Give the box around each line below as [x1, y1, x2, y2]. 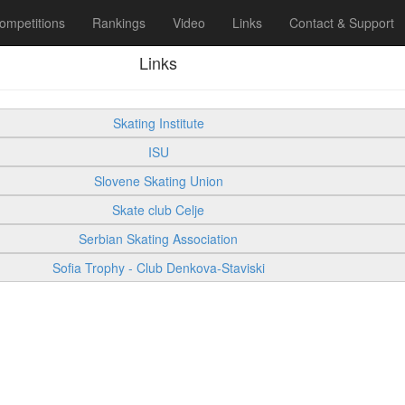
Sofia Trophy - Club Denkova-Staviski [52, 259, 265, 277]
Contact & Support [289, 14, 394, 32]
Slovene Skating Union [93, 172, 223, 190]
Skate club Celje [112, 201, 205, 219]
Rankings [92, 14, 146, 32]
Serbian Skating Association [79, 230, 239, 248]
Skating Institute [112, 114, 204, 132]
